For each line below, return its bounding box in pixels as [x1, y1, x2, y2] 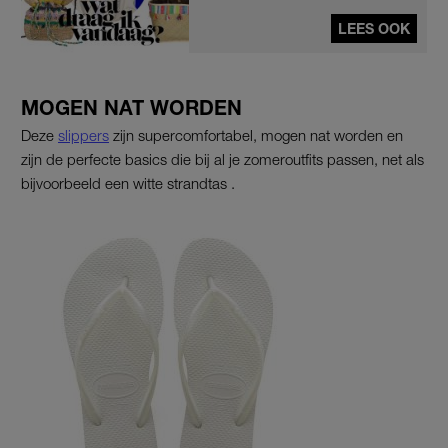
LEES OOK [338, 20, 410, 38]
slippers [58, 126, 109, 145]
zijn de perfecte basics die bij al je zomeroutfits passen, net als [21, 150, 424, 169]
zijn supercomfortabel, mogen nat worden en [109, 126, 403, 145]
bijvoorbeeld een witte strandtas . [21, 174, 235, 193]
